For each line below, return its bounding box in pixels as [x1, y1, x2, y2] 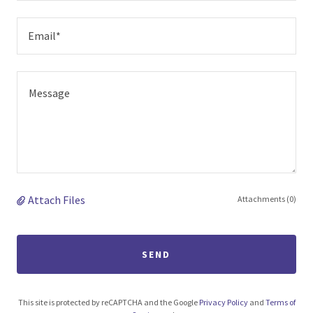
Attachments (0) [238, 193, 296, 204]
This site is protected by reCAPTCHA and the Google [17, 296, 199, 307]
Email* [28, 28, 61, 43]
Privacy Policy [198, 296, 248, 307]
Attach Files [28, 192, 85, 207]
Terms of [265, 296, 296, 307]
